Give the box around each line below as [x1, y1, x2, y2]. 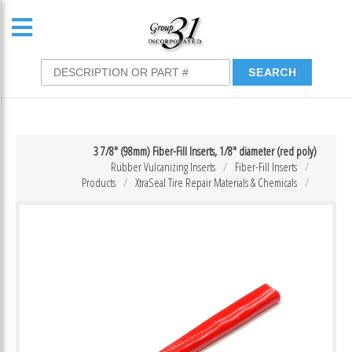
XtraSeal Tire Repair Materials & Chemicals [135, 174, 297, 190]
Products [82, 174, 115, 190]
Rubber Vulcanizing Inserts [111, 159, 215, 174]
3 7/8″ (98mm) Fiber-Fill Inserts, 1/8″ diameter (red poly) [93, 143, 317, 159]
